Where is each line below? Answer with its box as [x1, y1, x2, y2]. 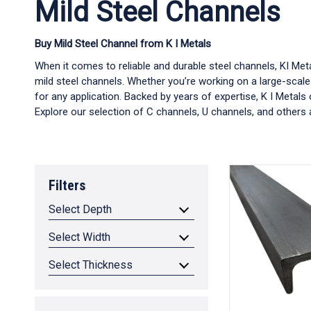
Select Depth [49, 203, 112, 216]
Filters [49, 177, 85, 194]
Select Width [49, 230, 110, 244]
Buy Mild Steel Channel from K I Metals [35, 37, 211, 50]
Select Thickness [49, 258, 133, 271]
